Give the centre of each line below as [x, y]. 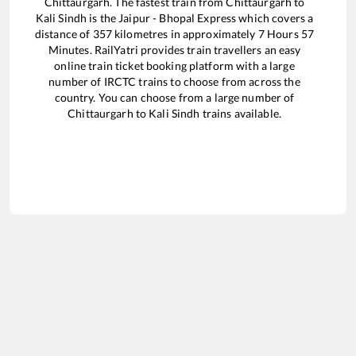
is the [103, 17]
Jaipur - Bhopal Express [178, 17]
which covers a [275, 17]
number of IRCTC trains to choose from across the [174, 81]
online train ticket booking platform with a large [174, 65]
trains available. [240, 113]
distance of [64, 33]
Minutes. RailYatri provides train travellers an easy [174, 49]
